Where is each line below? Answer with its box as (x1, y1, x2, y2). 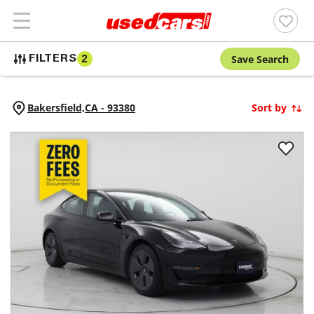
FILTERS (29, 53, 77, 64)
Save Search (231, 52, 289, 66)
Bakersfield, (27, 101, 85, 114)
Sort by (252, 101, 287, 114)
